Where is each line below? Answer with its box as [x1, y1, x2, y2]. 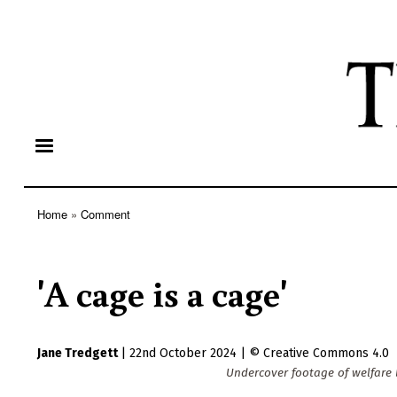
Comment [81, 206, 130, 223]
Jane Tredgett [37, 346, 118, 362]
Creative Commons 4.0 [263, 346, 389, 362]
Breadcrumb [37, 220, 106, 237]
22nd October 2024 [129, 346, 237, 362]
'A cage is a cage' [37, 269, 287, 317]
